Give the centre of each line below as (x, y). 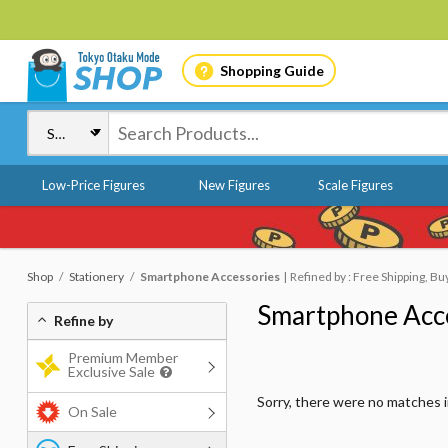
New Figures (234, 185)
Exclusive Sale (111, 371)
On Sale (92, 411)
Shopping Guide (271, 70)
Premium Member (123, 357)
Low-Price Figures (93, 185)
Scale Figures (355, 185)
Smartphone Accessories (210, 276)
